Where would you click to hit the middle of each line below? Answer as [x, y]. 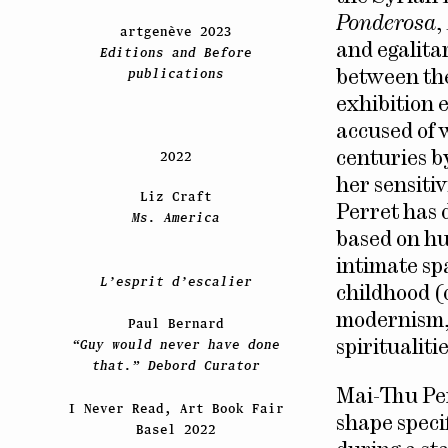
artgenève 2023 [175, 32]
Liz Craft [175, 197]
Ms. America [175, 218]
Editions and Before [175, 53]
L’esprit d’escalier [175, 281]
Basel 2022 [175, 429]
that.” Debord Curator [175, 366]
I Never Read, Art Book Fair [175, 408]
